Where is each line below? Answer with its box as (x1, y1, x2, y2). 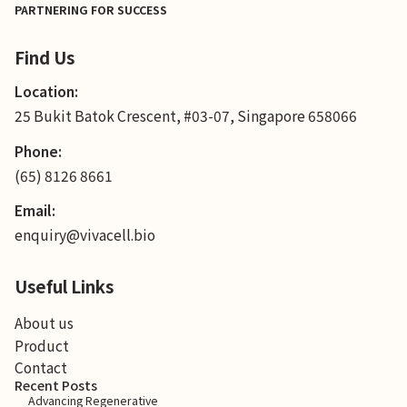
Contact (14, 357, 67, 378)
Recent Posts (14, 375, 97, 395)
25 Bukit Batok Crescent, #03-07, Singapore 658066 (14, 105, 357, 126)
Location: (14, 81, 78, 102)
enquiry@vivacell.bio (14, 224, 155, 245)
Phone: (14, 140, 62, 161)
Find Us (14, 44, 74, 69)
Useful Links (14, 273, 114, 299)
